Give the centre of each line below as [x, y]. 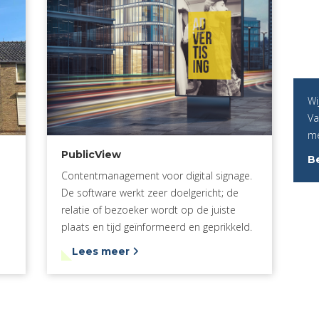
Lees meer [102, 251]
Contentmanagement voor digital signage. [156, 175]
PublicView [91, 154]
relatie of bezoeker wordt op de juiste [148, 209]
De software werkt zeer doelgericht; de [150, 192]
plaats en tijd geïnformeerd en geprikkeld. [156, 226]
